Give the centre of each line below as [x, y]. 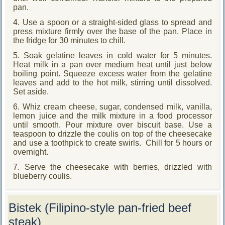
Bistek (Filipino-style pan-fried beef [100, 207]
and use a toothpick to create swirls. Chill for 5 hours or [113, 143]
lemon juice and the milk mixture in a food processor [113, 116]
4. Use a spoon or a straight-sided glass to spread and [113, 22]
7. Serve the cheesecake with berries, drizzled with [113, 167]
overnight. [31, 152]
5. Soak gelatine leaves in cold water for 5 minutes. [113, 55]
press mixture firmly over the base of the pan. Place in [113, 31]
